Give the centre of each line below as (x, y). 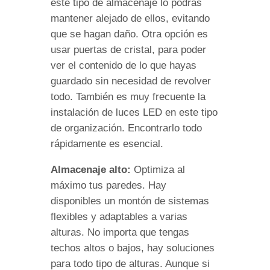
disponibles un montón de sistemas (130, 201)
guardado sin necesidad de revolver (131, 81)
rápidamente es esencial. (107, 143)
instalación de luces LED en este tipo (134, 112)
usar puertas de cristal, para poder (128, 49)
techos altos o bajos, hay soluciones (133, 248)
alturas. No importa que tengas (120, 232)
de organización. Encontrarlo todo (126, 128)
